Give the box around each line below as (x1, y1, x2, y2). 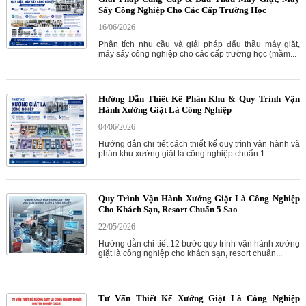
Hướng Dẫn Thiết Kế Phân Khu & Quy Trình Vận (98, 94, 300, 105)
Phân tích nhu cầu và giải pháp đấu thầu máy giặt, (98, 40, 300, 50)
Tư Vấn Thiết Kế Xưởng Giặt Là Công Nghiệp (98, 293, 300, 304)
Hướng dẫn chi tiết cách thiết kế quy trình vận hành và (98, 139, 300, 150)
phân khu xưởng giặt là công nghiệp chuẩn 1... (98, 149, 271, 159)
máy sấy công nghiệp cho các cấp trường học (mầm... (98, 49, 296, 59)
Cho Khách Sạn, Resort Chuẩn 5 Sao (98, 204, 238, 215)
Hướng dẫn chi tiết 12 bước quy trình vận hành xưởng (98, 239, 300, 249)
